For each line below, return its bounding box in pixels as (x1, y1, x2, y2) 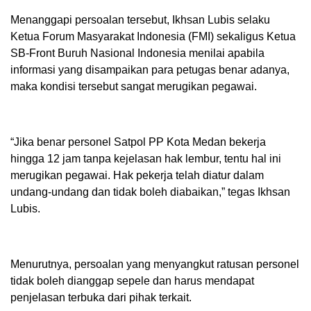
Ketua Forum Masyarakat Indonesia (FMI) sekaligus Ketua (10, 30, 296, 42)
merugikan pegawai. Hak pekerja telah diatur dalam (10, 169, 264, 181)
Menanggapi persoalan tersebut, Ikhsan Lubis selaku (10, 13, 270, 26)
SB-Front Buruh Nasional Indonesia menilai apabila (10, 47, 264, 59)
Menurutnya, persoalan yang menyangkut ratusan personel (10, 258, 299, 270)
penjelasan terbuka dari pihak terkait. (10, 291, 192, 303)
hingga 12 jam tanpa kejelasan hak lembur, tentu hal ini (10, 152, 281, 165)
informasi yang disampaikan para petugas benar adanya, (10, 63, 289, 76)
